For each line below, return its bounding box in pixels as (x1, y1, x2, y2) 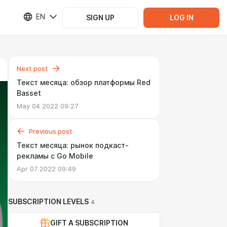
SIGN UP (86, 13, 115, 22)
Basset (17, 89, 41, 97)
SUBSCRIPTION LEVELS (8, 198, 89, 206)
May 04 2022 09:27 (17, 102, 78, 110)
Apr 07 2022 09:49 (17, 165, 76, 173)
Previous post (29, 127, 72, 135)
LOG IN (169, 13, 194, 22)
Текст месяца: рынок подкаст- (17, 141, 129, 149)
